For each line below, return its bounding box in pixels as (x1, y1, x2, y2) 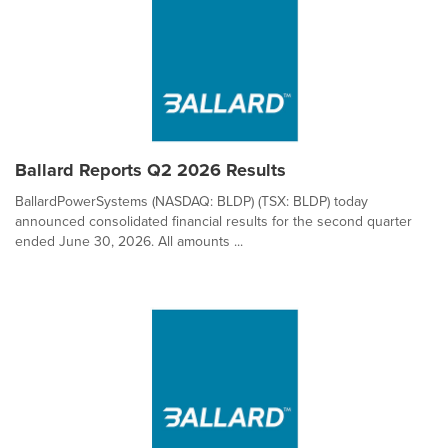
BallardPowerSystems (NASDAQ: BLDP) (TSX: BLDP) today (15, 191, 368, 212)
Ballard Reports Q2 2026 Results (15, 157, 286, 183)
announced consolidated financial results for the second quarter (15, 211, 412, 232)
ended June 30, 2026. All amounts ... (15, 231, 243, 252)
